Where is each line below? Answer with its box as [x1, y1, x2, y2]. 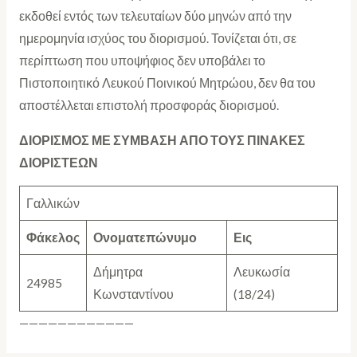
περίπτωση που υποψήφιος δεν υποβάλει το [18, 53, 265, 69]
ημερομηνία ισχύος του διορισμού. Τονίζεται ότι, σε [18, 31, 296, 46]
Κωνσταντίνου [92, 287, 174, 302]
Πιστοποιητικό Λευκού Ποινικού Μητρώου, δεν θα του [18, 76, 316, 91]
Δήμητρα [92, 265, 143, 280]
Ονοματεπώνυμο [92, 230, 197, 245]
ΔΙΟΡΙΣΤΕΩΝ [18, 155, 98, 170]
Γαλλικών [25, 196, 80, 211]
